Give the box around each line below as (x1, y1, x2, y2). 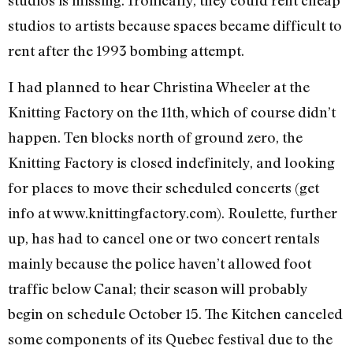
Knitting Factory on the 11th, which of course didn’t (8, 103, 336, 121)
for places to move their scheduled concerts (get (8, 179, 319, 197)
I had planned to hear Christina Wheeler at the (8, 78, 310, 96)
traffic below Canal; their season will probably (8, 280, 307, 298)
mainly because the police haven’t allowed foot (8, 255, 311, 273)
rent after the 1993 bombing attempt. (8, 41, 244, 59)
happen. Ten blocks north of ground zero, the (8, 128, 303, 147)
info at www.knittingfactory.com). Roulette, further (8, 204, 337, 222)
